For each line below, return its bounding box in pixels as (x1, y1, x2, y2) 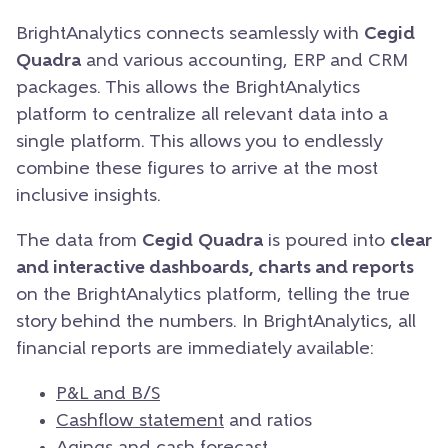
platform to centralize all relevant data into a (16, 105, 388, 125)
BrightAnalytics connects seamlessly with (16, 24, 364, 44)
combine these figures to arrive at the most (16, 159, 378, 179)
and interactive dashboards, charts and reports (16, 258, 414, 278)
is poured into (263, 231, 390, 251)
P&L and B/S (56, 384, 160, 404)
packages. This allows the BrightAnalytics (16, 78, 360, 98)
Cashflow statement (56, 411, 224, 431)
